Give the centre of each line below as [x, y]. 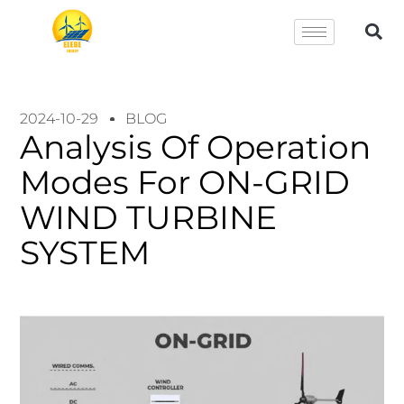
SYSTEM [85, 252]
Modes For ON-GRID [185, 182]
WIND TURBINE [149, 217]
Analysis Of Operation [196, 147]
